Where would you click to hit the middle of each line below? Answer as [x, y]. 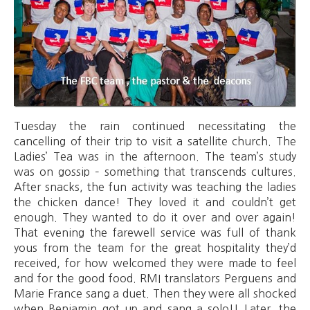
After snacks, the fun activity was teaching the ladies [155, 186]
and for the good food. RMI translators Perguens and [155, 278]
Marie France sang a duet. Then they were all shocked [155, 293]
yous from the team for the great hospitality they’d [155, 247]
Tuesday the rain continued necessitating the [155, 126]
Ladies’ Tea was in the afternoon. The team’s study [155, 156]
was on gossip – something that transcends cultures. [155, 171]
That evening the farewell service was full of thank [155, 232]
